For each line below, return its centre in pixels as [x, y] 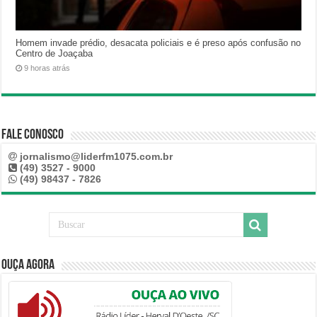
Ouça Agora [28, 266]
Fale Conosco [33, 136]
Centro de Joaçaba [54, 54]
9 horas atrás [47, 68]
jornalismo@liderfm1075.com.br [97, 157]
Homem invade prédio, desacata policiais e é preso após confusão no [158, 43]
